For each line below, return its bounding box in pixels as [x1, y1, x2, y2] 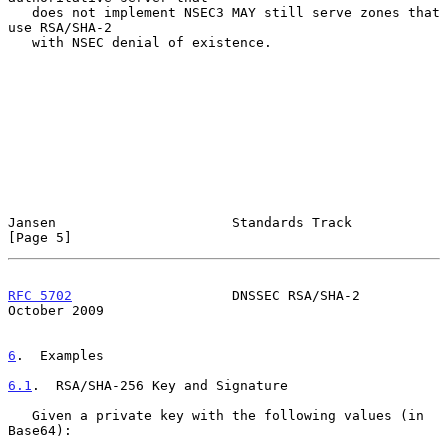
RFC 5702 [8, 287, 72, 303]
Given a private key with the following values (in [8, 407, 32, 423]
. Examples [16, 347, 104, 363]
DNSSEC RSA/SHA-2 [72, 287, 360, 303]
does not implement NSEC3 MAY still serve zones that [8, 4, 32, 20]
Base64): [8, 422, 72, 438]
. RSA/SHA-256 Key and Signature [32, 377, 288, 393]
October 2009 [8, 302, 104, 318]
